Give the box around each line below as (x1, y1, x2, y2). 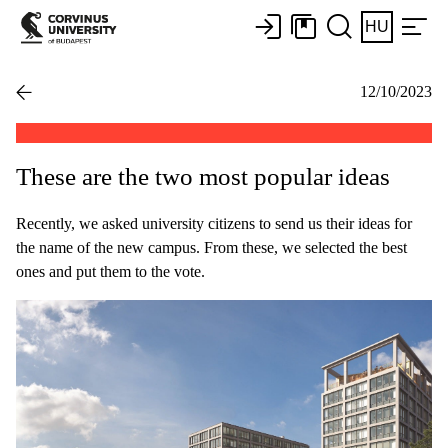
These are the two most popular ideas (16, 162, 390, 190)
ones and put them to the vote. (16, 262, 205, 280)
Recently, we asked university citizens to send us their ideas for (16, 214, 412, 232)
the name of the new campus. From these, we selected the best (16, 238, 407, 256)
